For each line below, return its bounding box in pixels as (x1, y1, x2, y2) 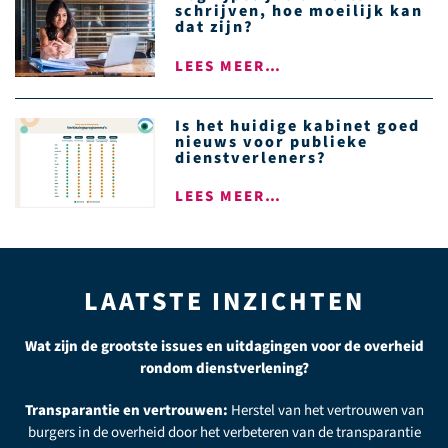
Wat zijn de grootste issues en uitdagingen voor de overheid (24, 335, 424, 357)
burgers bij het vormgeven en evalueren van (89, 421, 359, 443)
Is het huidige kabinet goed (175, 114, 420, 137)
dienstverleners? (175, 146, 332, 169)
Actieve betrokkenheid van (247, 399, 413, 421)
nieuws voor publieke (175, 130, 368, 153)
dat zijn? (175, 16, 254, 39)
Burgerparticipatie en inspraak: (35, 399, 247, 421)
